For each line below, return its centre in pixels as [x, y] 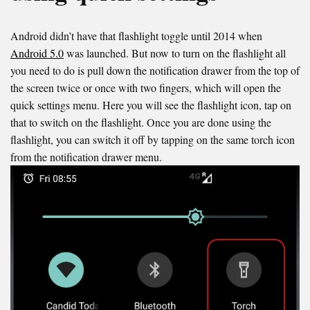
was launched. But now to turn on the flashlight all [175, 53]
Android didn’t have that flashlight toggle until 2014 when [136, 36]
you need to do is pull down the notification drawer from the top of [155, 71]
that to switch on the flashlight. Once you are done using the [141, 122]
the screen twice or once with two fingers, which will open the [146, 88]
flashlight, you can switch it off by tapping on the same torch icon [153, 140]
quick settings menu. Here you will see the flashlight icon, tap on [151, 105]
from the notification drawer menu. [86, 157]
